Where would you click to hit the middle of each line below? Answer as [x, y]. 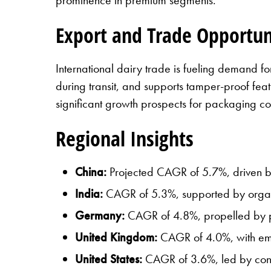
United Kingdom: [116, 237]
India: [89, 193]
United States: [109, 259]
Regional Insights [125, 138]
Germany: [100, 215]
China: [91, 171]
